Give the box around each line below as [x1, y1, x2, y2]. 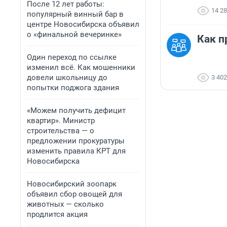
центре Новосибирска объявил [27, 20, 139, 29]
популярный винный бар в [27, 10, 124, 19]
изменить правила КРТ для [27, 146, 126, 156]
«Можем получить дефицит [27, 106, 126, 115]
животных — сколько [27, 200, 104, 209]
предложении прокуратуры [27, 136, 125, 145]
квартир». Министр [27, 116, 95, 125]
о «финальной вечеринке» [27, 30, 122, 39]
